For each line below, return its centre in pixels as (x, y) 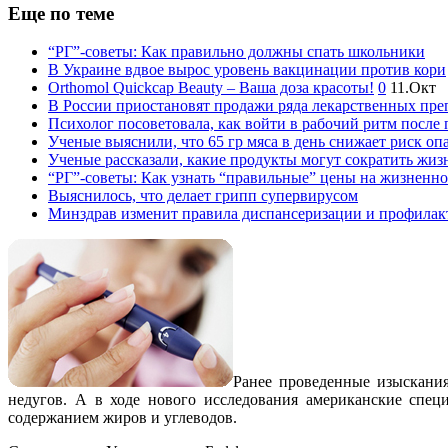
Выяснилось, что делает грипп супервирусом (203, 196)
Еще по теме (61, 13)
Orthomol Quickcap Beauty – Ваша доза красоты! (211, 88)
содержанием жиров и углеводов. (122, 418)
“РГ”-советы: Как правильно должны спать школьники (236, 52)
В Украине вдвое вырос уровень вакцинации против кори (247, 70)
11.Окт (413, 88)
